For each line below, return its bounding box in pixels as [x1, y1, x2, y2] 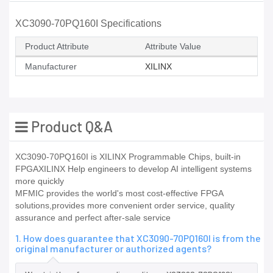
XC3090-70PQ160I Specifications [15, 18, 161, 29]
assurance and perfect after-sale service [15, 213, 171, 223]
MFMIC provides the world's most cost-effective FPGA [15, 188, 223, 199]
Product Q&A [28, 118, 113, 136]
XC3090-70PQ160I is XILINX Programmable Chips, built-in [15, 152, 241, 162]
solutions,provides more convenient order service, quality [15, 200, 235, 211]
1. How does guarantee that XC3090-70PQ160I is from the [15, 232, 261, 244]
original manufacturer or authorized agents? [15, 243, 211, 255]
